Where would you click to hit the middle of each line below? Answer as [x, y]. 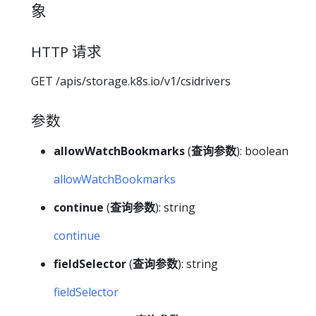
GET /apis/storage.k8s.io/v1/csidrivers [131, 81]
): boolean [262, 151]
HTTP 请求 [66, 51]
